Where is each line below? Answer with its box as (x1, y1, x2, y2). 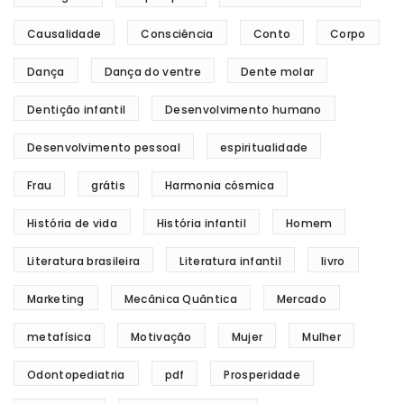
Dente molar (241, 64, 315, 79)
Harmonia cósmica (165, 178, 274, 193)
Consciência (141, 26, 214, 41)
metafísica (27, 329, 91, 344)
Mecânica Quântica (124, 291, 237, 307)
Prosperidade (224, 367, 301, 382)
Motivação (131, 329, 192, 344)
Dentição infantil (27, 102, 126, 117)
